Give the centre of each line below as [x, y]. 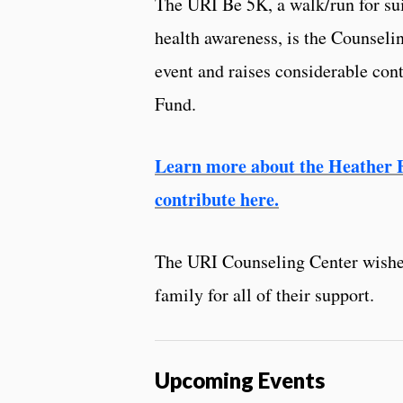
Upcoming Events [240, 380]
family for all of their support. [264, 294]
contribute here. [217, 199]
